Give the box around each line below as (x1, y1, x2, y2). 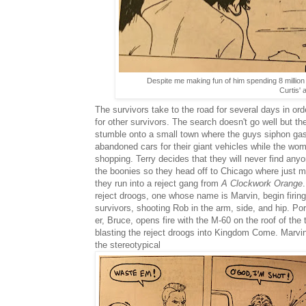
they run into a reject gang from (95, 178, 221, 189)
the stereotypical (95, 239, 161, 250)
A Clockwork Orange (221, 178, 303, 189)
